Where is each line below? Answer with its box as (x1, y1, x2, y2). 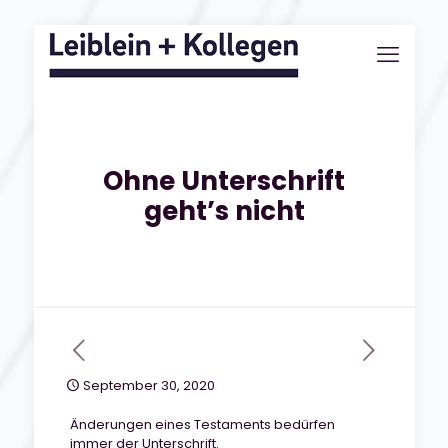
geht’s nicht (143, 193, 305, 229)
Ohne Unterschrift (103, 163, 345, 199)
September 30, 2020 (82, 376, 215, 395)
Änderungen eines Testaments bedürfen (69, 415, 335, 434)
